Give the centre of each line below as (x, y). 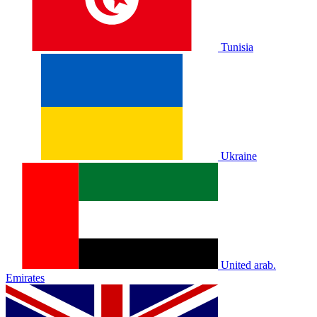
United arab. (248, 265)
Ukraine (239, 156)
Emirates (25, 278)
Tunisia (237, 47)
